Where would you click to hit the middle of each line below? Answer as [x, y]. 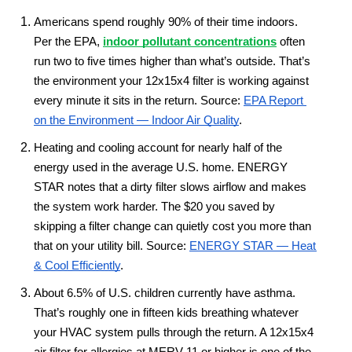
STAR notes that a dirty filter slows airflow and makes [170, 187]
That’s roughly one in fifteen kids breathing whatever [166, 312]
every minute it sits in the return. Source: [139, 100]
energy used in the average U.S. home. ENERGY [161, 167]
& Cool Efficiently [77, 265]
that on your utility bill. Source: [112, 246]
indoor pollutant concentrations [190, 41]
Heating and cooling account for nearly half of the [158, 147]
